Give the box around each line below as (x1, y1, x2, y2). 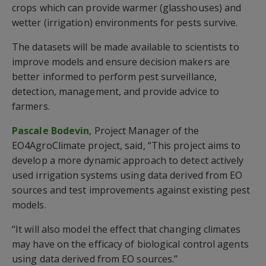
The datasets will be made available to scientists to (12, 40, 239, 53)
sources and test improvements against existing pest (12, 183, 251, 197)
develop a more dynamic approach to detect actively (12, 153, 244, 167)
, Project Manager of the (89, 123, 199, 137)
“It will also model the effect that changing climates (12, 222, 240, 236)
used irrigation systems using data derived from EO (12, 168, 243, 182)
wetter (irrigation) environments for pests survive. (12, 15, 238, 29)
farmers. (12, 99, 50, 113)
